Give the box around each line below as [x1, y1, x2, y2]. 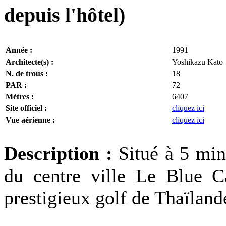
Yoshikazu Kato [172, 57, 223, 66]
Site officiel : [6, 103, 47, 112]
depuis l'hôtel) [4, 4, 125, 27]
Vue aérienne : [6, 115, 55, 124]
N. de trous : [6, 69, 48, 78]
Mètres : [6, 92, 34, 101]
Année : [6, 45, 32, 54]
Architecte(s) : [6, 57, 53, 66]
